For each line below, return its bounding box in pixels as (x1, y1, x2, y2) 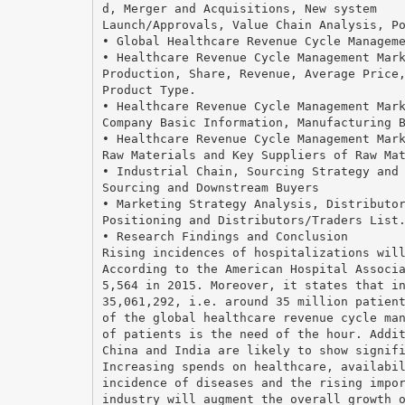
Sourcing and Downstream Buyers (101, 180, 319, 194)
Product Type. (101, 82, 196, 97)
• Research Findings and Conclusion (101, 229, 348, 243)
